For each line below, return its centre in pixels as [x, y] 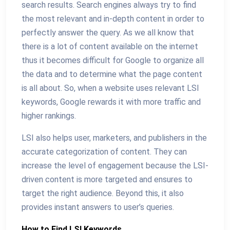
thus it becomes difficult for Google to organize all [113, 60]
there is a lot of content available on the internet [110, 46]
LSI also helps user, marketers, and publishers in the [114, 138]
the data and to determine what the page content [112, 74]
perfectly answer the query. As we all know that [108, 33]
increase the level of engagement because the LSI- [115, 166]
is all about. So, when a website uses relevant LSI [110, 88]
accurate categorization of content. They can [104, 152]
